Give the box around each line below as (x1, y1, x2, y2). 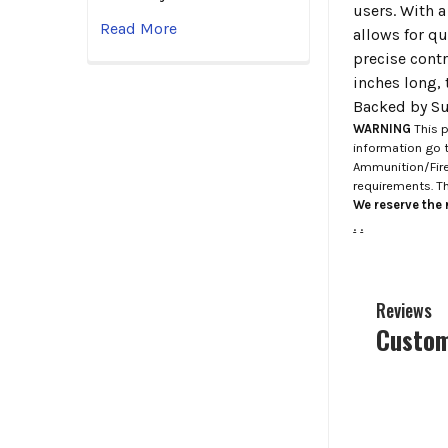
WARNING (353, 120, 412, 136)
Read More (100, 19, 177, 39)
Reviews (375, 297, 432, 324)
